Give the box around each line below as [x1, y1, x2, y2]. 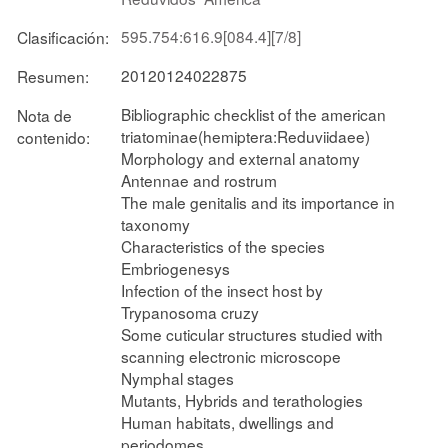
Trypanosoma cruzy [121, 300, 259, 323]
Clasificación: [17, 25, 109, 48]
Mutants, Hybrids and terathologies [121, 388, 363, 411]
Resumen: [17, 64, 89, 87]
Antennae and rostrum [121, 168, 277, 191]
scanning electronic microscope [121, 344, 341, 367]
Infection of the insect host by [121, 278, 323, 301]
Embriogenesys [121, 256, 230, 279]
